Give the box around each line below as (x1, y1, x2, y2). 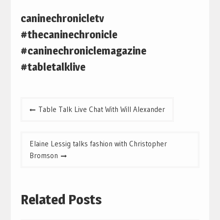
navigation (20, 113, 65, 125)
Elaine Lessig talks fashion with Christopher (29, 139, 167, 149)
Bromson (29, 151, 58, 161)
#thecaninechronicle (20, 28, 117, 41)
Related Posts (20, 191, 102, 208)
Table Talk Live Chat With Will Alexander (38, 105, 165, 114)
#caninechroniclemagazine (20, 44, 146, 57)
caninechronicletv (20, 12, 104, 25)
